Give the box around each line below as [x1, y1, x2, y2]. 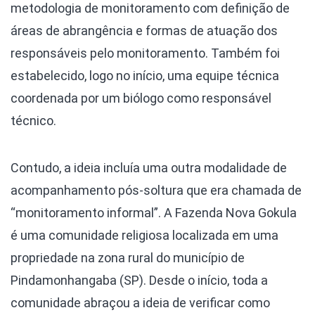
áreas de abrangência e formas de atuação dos [11, 23, 278, 39]
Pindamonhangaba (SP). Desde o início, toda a [11, 273, 268, 288]
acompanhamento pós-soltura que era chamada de [11, 183, 302, 198]
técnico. [11, 113, 59, 129]
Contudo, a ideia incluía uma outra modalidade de [11, 160, 287, 176]
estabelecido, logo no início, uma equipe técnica [11, 68, 279, 84]
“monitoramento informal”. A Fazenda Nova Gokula [11, 205, 297, 221]
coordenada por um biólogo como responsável [11, 91, 271, 106]
